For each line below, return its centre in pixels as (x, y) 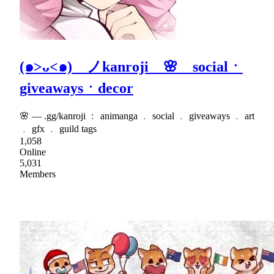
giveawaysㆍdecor (76, 88)
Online (33, 152)
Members (38, 174)
